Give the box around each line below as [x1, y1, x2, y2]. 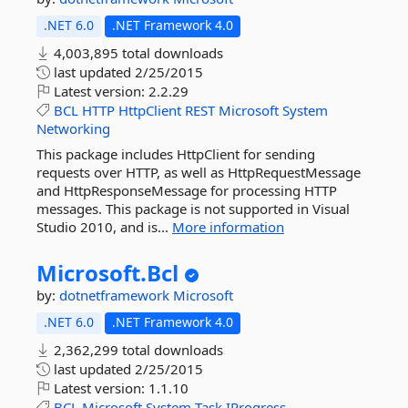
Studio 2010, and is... [36, 218, 172, 236]
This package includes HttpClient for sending [36, 145, 315, 163]
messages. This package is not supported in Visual [36, 199, 350, 218]
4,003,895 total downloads [50, 44, 223, 62]
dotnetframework [59, 286, 173, 304]
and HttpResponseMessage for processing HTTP [36, 181, 337, 199]
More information [172, 218, 284, 236]
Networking [36, 119, 110, 138]
